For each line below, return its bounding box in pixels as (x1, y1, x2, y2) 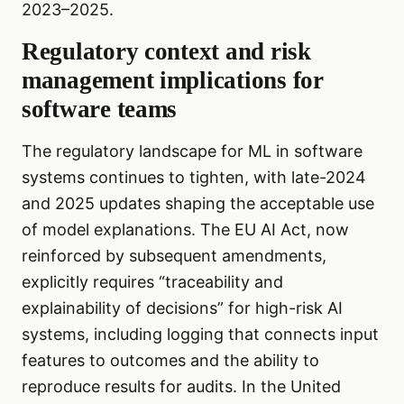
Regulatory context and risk (22, 38, 311, 66)
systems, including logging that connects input (22, 325, 379, 344)
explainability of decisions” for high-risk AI (22, 298, 343, 318)
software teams (22, 96, 178, 124)
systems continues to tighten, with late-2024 (22, 168, 366, 188)
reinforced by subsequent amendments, (22, 246, 326, 266)
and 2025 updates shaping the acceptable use (22, 194, 374, 214)
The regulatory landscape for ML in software (22, 142, 363, 161)
